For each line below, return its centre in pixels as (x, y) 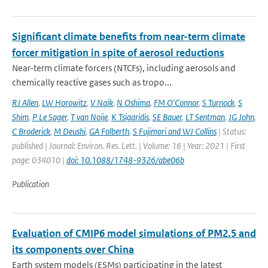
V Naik (102, 103)
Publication (31, 184)
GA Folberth (109, 131)
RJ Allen (25, 103)
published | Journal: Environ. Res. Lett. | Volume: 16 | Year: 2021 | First (129, 146)
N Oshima (133, 103)
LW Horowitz (64, 103)
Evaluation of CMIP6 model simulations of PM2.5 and (134, 233)
